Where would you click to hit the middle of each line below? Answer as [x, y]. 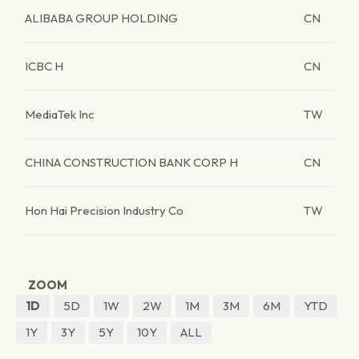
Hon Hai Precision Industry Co [104, 210]
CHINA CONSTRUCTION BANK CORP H [131, 162]
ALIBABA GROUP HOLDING [101, 18]
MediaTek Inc [60, 114]
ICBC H [44, 66]
